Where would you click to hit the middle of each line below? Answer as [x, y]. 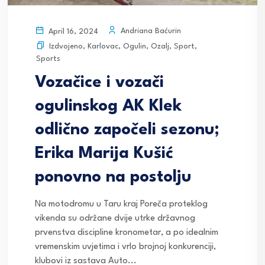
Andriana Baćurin [150, 31]
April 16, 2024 [72, 31]
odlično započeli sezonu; [127, 130]
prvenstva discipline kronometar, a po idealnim [127, 232]
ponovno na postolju [113, 177]
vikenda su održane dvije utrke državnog [115, 218]
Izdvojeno [66, 46]
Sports [48, 59]
